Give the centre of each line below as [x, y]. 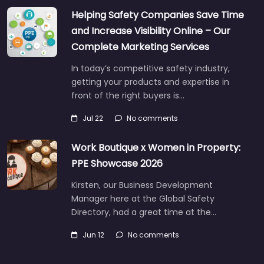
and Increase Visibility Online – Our [151, 31]
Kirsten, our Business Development [142, 185]
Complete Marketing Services [140, 47]
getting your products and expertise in [150, 82]
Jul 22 [93, 118]
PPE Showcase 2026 [117, 164]
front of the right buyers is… [128, 96]
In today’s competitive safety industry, [151, 69]
